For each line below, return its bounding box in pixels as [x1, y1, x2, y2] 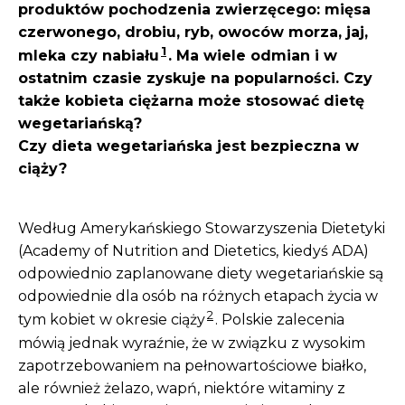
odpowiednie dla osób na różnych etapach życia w [18, 287, 378, 306]
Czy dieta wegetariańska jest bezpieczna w [18, 137, 359, 155]
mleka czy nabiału [18, 47, 159, 65]
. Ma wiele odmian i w [168, 47, 337, 65]
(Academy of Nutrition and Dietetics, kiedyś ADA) [18, 242, 369, 260]
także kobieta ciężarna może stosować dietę [18, 92, 364, 110]
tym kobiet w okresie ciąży [18, 311, 205, 329]
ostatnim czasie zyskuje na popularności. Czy [18, 70, 372, 88]
